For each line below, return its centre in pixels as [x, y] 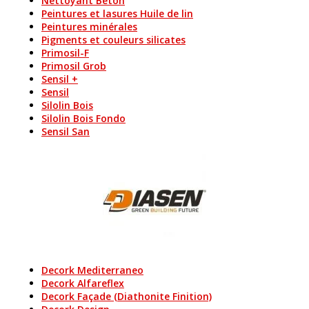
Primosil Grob [74, 66]
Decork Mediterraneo [92, 270]
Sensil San [66, 131]
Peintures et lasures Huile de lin [117, 13]
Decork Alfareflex [83, 283]
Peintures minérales [89, 27]
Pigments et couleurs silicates [113, 40]
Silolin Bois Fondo [83, 118]
